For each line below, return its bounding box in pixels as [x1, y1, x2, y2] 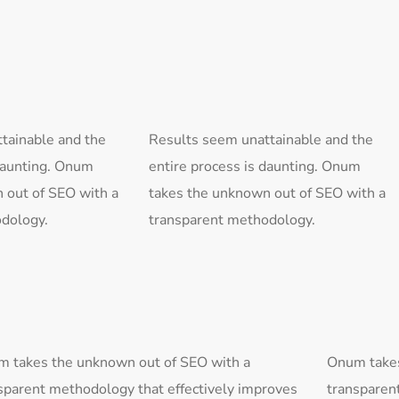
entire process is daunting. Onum [149, 157, 361, 176]
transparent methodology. [149, 210, 315, 230]
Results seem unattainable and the [149, 130, 373, 150]
